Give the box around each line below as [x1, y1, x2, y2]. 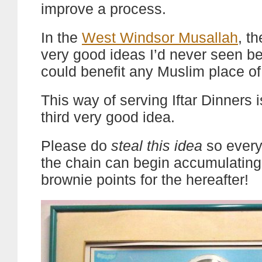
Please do [41, 137, 111, 154]
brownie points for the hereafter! [41, 171, 249, 188]
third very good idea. [41, 109, 175, 125]
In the [41, 29, 82, 46]
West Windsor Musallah [82, 29, 238, 46]
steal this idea [111, 137, 202, 154]
